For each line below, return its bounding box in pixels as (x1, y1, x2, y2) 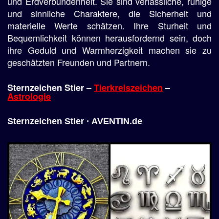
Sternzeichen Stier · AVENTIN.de (7, 116, 142, 126)
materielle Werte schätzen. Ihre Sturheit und (7, 19, 212, 32)
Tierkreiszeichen (94, 81, 163, 94)
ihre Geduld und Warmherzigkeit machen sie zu (7, 44, 212, 56)
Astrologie (7, 90, 51, 103)
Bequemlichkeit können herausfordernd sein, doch (7, 31, 212, 44)
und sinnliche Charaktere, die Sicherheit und (7, 7, 212, 20)
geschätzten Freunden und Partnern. (7, 56, 150, 68)
